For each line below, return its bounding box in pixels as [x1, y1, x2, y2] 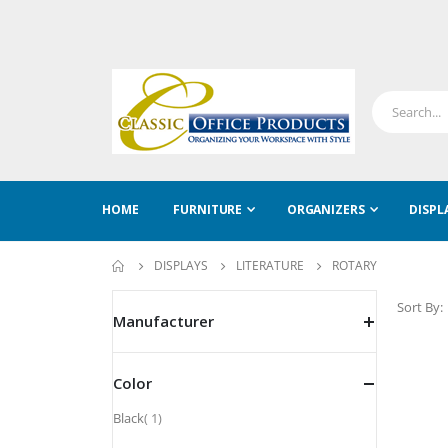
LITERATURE [236, 257, 304, 274]
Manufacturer [113, 311, 214, 331]
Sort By [397, 298, 440, 316]
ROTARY [332, 257, 377, 274]
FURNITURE [173, 201, 243, 218]
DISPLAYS [154, 257, 208, 274]
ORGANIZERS [286, 201, 365, 218]
